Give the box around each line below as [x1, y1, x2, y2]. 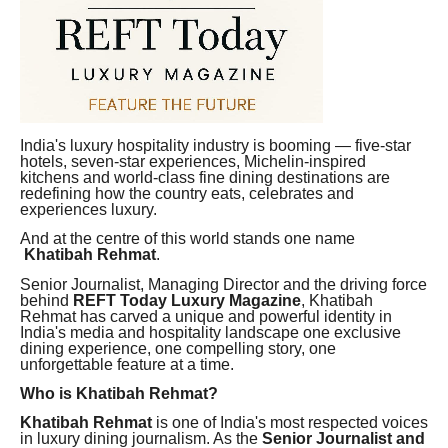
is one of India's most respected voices [152, 414, 428, 432]
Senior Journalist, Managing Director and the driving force [20, 275, 427, 293]
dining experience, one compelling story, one [20, 339, 336, 357]
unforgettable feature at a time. [20, 355, 234, 373]
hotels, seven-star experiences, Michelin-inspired [20, 153, 366, 171]
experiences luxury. [20, 201, 157, 219]
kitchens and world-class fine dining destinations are [20, 169, 390, 187]
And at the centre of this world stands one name [20, 230, 355, 248]
